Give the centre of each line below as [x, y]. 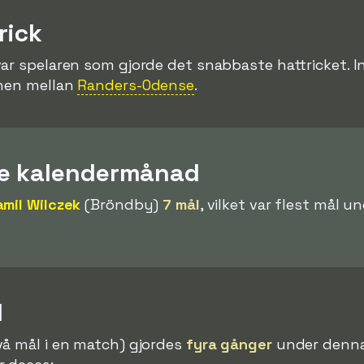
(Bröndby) [122, 204]
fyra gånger [229, 344]
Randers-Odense [136, 84]
